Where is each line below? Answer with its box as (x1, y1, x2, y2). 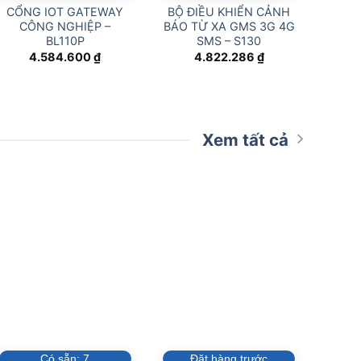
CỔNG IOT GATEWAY (6, 5, 124, 19)
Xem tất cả (202, 130, 288, 151)
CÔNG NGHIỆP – (19, 19, 111, 34)
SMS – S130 (197, 34, 262, 48)
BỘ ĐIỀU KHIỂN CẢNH (168, 5, 291, 19)
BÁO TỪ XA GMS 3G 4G (163, 19, 295, 34)
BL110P (45, 34, 85, 48)
